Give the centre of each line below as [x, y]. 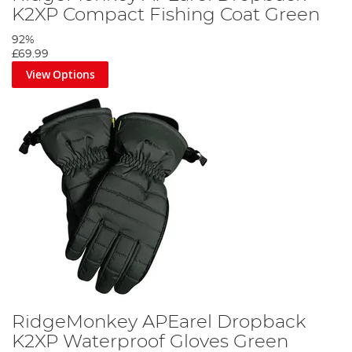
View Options [60, 75]
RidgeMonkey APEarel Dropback [159, 322]
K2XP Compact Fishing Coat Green [166, 15]
